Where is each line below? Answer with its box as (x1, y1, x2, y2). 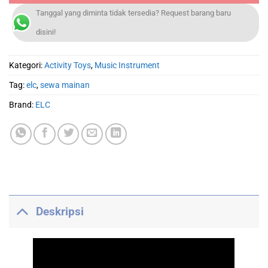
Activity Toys (44, 60, 91, 71)
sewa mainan (40, 80, 90, 90)
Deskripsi (35, 204, 84, 218)
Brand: (9, 100, 35, 110)
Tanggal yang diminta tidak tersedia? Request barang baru (36, 8, 231, 17)
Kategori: (9, 60, 44, 71)
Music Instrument (95, 60, 160, 71)
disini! (36, 27, 56, 36)
